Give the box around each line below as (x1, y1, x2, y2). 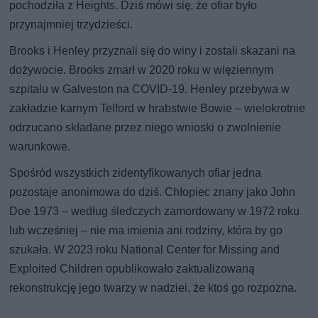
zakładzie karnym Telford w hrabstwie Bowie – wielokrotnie (9, 102, 306, 116)
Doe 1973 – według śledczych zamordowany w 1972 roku (9, 204, 300, 219)
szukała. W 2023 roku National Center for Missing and (9, 243, 280, 257)
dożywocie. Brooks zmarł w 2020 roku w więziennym (9, 63, 274, 77)
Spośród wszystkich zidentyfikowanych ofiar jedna (9, 166, 262, 180)
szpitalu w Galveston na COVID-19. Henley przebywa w (9, 82, 290, 97)
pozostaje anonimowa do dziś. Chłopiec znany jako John (9, 185, 296, 199)
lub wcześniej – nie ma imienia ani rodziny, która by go (9, 224, 283, 238)
